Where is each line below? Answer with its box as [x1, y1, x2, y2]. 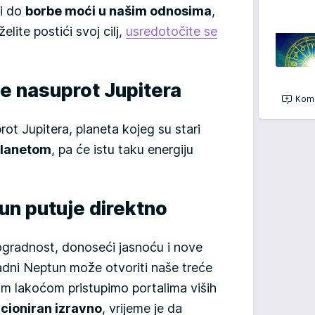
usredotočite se [126, 23, 217, 39]
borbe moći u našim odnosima [25, 3, 212, 18]
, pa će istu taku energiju [51, 141, 193, 157]
